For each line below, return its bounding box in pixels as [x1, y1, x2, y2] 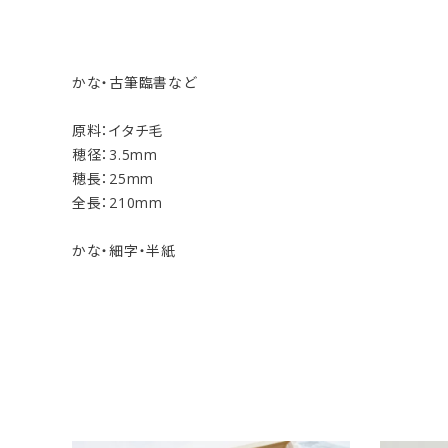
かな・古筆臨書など [72, 73, 197, 92]
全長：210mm [72, 193, 163, 212]
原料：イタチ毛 [72, 121, 163, 140]
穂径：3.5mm [72, 145, 158, 164]
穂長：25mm [72, 169, 154, 188]
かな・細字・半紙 [72, 241, 176, 260]
